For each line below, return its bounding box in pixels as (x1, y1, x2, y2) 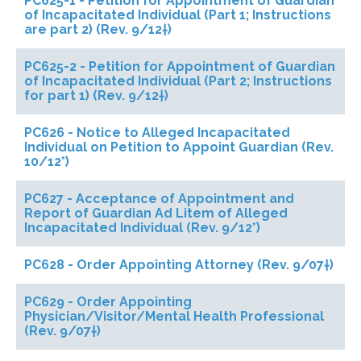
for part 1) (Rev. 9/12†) (24, 88, 168, 103)
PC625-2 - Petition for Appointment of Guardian (24, 59, 335, 74)
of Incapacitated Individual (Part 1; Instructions (24, 7, 331, 23)
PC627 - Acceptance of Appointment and (24, 191, 294, 206)
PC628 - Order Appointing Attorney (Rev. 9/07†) (24, 257, 334, 272)
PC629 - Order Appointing (24, 294, 192, 309)
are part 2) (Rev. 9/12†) (24, 22, 172, 37)
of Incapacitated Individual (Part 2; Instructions (24, 73, 332, 89)
